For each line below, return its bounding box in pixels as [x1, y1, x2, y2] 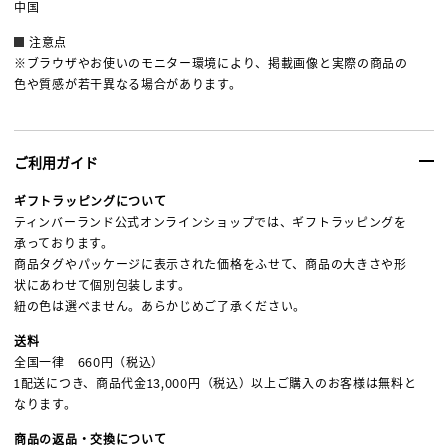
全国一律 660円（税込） [14, 355, 165, 371]
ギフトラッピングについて [14, 194, 167, 210]
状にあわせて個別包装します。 [14, 278, 191, 294]
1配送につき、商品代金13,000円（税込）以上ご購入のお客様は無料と [14, 376, 417, 392]
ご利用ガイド [14, 153, 98, 172]
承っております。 [14, 236, 114, 252]
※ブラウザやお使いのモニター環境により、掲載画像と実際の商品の [14, 56, 408, 72]
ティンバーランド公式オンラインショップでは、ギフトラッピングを [14, 215, 407, 231]
